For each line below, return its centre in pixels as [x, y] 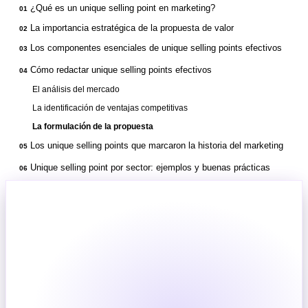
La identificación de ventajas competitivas [110, 108]
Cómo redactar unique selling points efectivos [121, 69]
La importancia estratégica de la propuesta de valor [132, 27]
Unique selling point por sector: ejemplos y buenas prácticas [150, 167]
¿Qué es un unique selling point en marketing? [123, 8]
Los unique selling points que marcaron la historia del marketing [157, 145]
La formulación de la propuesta [93, 126]
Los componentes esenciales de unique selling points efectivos [156, 47]
